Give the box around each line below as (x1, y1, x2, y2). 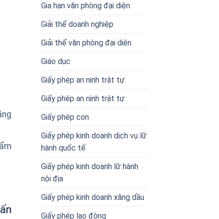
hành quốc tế (41, 143, 86, 153)
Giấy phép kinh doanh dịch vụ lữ (41, 131, 147, 140)
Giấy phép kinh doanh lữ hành (41, 161, 138, 171)
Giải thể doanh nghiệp (41, 19, 113, 29)
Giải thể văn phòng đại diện (41, 38, 131, 47)
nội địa (41, 174, 63, 183)
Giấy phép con (41, 112, 89, 122)
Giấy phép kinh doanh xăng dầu (41, 192, 144, 202)
